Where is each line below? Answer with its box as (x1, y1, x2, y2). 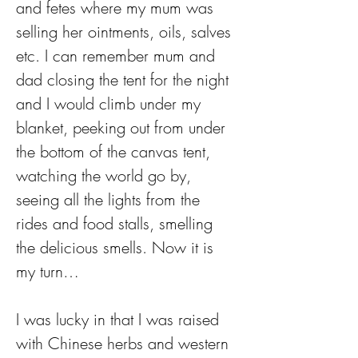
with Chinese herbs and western (16, 332, 233, 354)
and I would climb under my (16, 93, 205, 114)
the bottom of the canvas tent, (16, 141, 215, 162)
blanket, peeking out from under (16, 117, 230, 138)
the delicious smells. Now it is (16, 237, 218, 258)
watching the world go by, (16, 165, 196, 186)
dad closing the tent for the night (16, 69, 233, 90)
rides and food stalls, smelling (16, 213, 217, 234)
